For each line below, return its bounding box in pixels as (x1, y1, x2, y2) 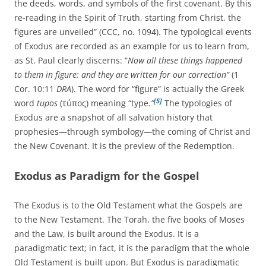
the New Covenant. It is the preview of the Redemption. (14, 140, 235, 152)
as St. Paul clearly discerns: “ (14, 55, 128, 66)
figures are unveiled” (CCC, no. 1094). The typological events (14, 26, 252, 38)
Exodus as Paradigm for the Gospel (14, 169, 199, 183)
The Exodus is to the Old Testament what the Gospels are (14, 199, 242, 211)
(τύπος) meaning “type (58, 97, 148, 109)
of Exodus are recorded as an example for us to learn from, (14, 40, 249, 52)
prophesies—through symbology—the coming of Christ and (14, 126, 251, 138)
